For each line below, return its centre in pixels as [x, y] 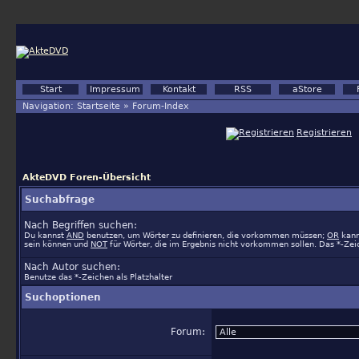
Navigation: [50, 106]
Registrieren [324, 133]
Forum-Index [161, 106]
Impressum [115, 89]
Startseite [99, 106]
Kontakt [179, 89]
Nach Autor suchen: [72, 267]
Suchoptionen [63, 297]
